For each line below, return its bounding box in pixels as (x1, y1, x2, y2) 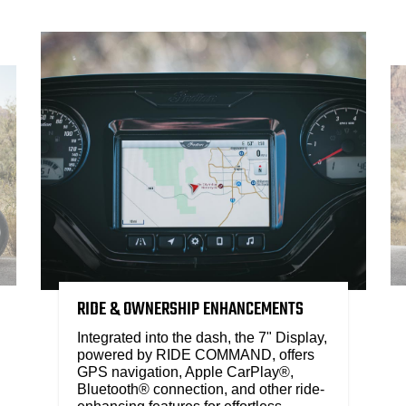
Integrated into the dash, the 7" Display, (76, 329, 327, 345)
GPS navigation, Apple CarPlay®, (76, 363, 294, 380)
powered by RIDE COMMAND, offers (76, 346, 314, 362)
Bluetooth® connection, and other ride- (76, 381, 324, 397)
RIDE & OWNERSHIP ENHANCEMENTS (76, 295, 304, 324)
